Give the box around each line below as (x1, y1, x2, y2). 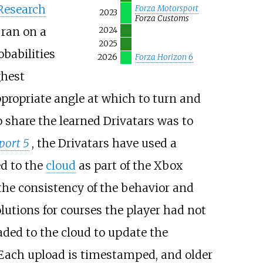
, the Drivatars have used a (31, 136, 177, 151)
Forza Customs (134, 13, 189, 23)
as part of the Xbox (75, 159, 183, 173)
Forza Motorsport (134, 3, 198, 14)
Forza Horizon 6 (134, 52, 193, 62)
